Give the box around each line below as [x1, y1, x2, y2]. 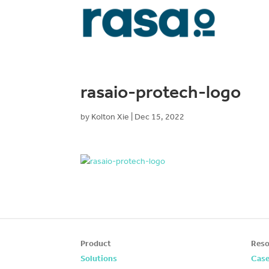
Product [80, 238, 112, 249]
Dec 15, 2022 [134, 112, 185, 122]
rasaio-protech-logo [80, 81, 241, 103]
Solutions [80, 253, 118, 264]
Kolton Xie [91, 112, 130, 122]
